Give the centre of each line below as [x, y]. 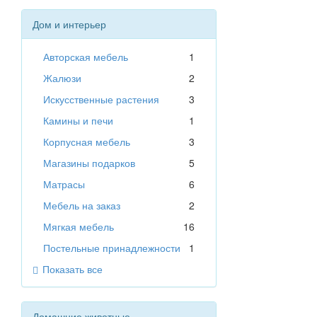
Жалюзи [62, 78]
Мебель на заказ [82, 206]
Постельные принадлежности [112, 248]
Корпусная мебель [87, 142]
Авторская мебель [86, 57]
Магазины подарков [89, 163]
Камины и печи [78, 121]
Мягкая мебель [79, 227]
